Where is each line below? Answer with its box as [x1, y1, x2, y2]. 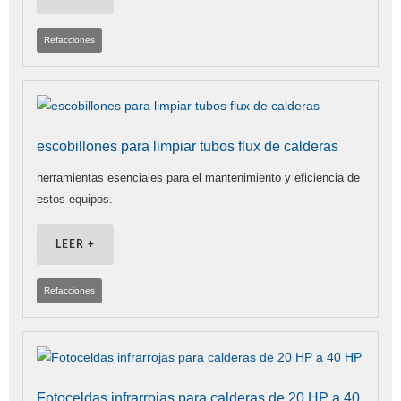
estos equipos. [37, 192, 113, 207]
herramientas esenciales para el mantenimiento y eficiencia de [37, 171, 360, 185]
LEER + [55, 239, 95, 251]
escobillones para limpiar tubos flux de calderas [37, 139, 338, 155]
